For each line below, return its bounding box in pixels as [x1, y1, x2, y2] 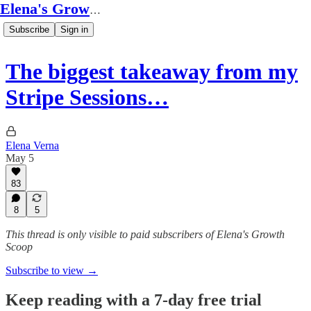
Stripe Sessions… [6, 85, 169, 110]
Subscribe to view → [6, 264, 98, 276]
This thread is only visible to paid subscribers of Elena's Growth [6, 228, 285, 240]
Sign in [60, 24, 88, 35]
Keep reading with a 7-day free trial [6, 290, 262, 309]
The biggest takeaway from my [6, 59, 298, 85]
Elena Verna [6, 139, 59, 151]
